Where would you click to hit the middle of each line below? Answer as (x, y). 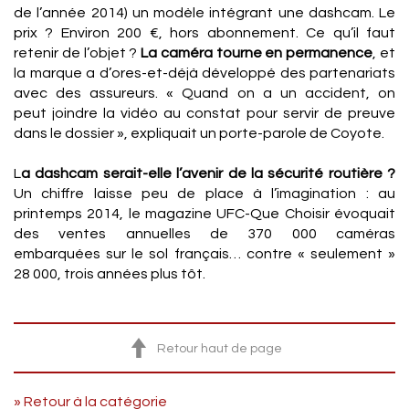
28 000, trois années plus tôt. (110, 274)
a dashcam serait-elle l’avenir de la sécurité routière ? (208, 173)
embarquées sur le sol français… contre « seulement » (204, 254)
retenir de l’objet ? (78, 53)
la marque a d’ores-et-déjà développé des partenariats (204, 73)
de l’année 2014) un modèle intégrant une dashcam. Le (204, 13)
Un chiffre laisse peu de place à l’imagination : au (204, 194)
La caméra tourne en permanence (257, 53)
